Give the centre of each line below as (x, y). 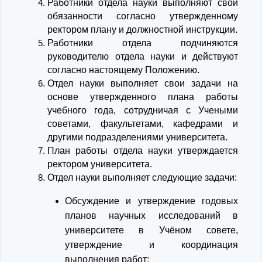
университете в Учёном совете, (151, 230)
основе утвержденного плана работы (143, 97)
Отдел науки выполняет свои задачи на (143, 83)
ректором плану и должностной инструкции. (142, 30)
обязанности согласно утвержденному (143, 16)
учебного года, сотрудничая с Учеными (143, 110)
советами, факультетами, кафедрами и (143, 124)
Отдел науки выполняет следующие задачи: (142, 177)
